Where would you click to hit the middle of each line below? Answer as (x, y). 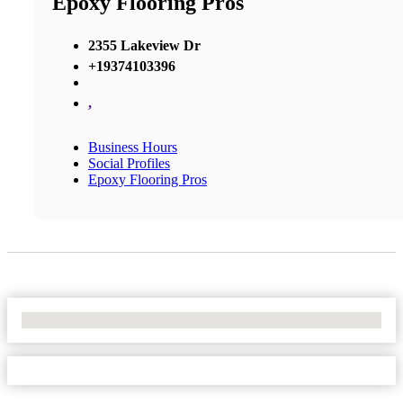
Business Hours (133, 147)
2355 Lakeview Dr (144, 45)
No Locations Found (81, 319)
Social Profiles (129, 163)
